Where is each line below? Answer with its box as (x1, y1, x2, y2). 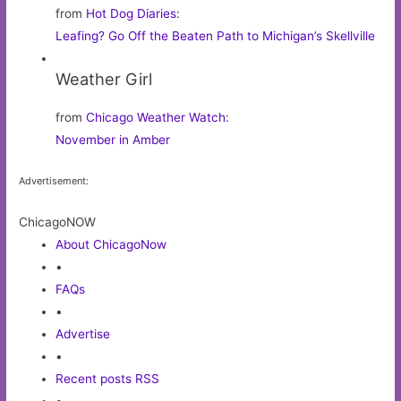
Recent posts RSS (55, 371, 160, 387)
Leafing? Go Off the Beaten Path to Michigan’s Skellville (55, 28, 376, 43)
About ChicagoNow (55, 237, 167, 252)
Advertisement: (19, 175, 90, 188)
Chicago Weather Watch (86, 109, 226, 124)
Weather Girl (55, 68, 153, 89)
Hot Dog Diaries (86, 5, 177, 21)
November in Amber (55, 132, 171, 147)
